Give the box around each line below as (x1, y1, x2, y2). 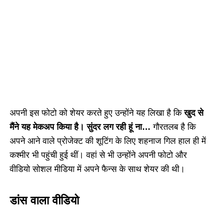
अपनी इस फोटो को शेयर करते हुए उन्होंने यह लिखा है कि (10, 108, 184, 118)
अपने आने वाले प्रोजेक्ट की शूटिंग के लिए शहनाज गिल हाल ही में (10, 136, 206, 146)
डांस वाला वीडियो (10, 193, 79, 207)
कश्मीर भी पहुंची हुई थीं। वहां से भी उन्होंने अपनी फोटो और (10, 150, 187, 160)
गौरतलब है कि (153, 122, 196, 132)
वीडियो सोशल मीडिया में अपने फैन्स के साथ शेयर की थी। (10, 164, 185, 174)
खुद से (184, 108, 203, 118)
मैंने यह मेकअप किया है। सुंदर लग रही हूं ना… (10, 122, 153, 132)
